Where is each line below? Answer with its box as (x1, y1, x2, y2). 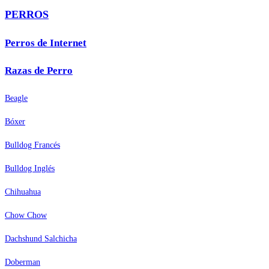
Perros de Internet (5, 37, 86, 49)
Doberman (5, 258, 40, 267)
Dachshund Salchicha (5, 234, 77, 244)
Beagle (5, 94, 28, 103)
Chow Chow (5, 211, 47, 220)
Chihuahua (5, 187, 41, 197)
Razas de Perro (5, 64, 73, 76)
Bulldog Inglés (5, 164, 55, 174)
